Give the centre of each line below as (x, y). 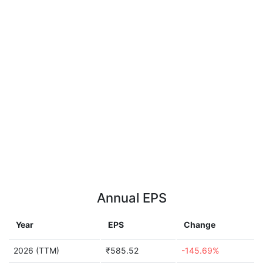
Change (200, 225)
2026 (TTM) (36, 250)
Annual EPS (131, 198)
